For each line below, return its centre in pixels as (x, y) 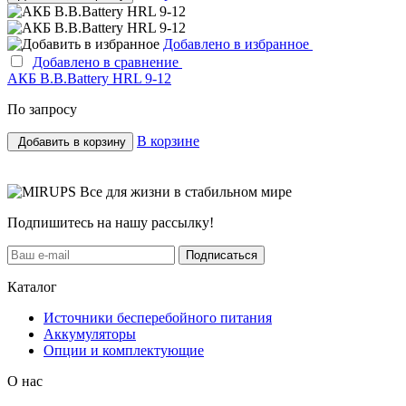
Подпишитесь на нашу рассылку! (111, 223)
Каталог (32, 287)
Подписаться (222, 256)
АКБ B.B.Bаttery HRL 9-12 (89, 79)
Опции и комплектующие (124, 351)
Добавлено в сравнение (107, 63)
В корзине (168, 141)
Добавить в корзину (72, 142)
